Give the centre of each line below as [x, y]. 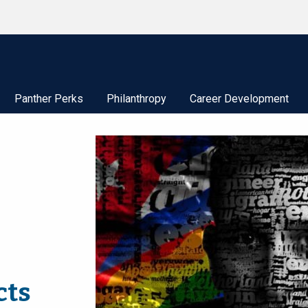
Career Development [239, 99]
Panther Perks [49, 99]
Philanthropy [136, 99]
